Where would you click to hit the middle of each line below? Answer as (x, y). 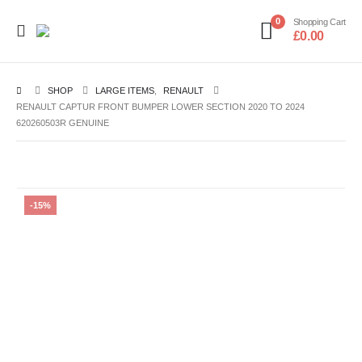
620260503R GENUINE (63, 123)
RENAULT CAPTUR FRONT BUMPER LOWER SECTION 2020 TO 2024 (160, 107)
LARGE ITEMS (125, 90)
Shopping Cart (319, 21)
